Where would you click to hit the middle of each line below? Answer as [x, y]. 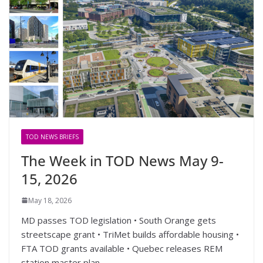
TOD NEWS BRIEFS [52, 136]
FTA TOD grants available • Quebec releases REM [122, 248]
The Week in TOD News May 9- [122, 160]
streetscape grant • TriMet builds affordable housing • [130, 234]
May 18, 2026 [50, 200]
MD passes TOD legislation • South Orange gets [119, 220]
